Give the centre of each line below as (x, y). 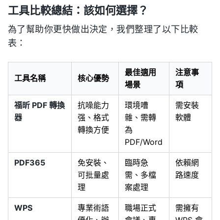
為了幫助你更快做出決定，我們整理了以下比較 (103, 30)
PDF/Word (144, 142)
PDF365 (30, 163)
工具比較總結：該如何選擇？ (78, 11)
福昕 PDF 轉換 (40, 105)
